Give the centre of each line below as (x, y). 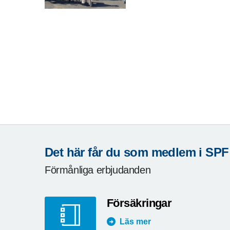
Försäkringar (139, 203)
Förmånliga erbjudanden (98, 170)
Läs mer (135, 221)
